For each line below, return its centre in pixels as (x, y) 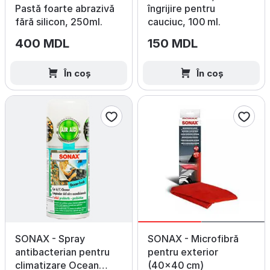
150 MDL (173, 43)
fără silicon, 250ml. (59, 22)
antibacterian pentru (62, 252)
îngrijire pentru (181, 8)
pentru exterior (183, 252)
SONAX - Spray (50, 239)
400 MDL (42, 43)
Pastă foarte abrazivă (65, 8)
